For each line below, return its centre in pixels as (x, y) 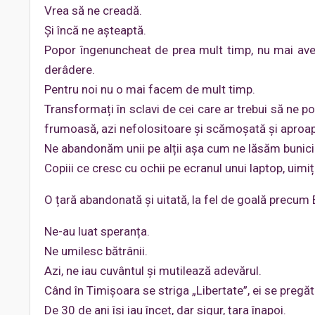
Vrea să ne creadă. (93, 11)
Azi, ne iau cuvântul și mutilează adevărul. (153, 271)
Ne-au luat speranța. (97, 231)
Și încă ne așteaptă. (95, 30)
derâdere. (70, 70)
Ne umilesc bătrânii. (96, 251)
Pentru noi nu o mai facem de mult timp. (150, 89)
